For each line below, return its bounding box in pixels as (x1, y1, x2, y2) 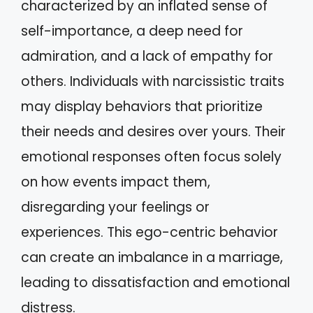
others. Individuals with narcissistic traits (21, 71, 284, 91)
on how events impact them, (21, 172, 210, 191)
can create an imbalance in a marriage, (21, 247, 283, 267)
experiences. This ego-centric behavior (21, 222, 278, 242)
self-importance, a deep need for (21, 21, 243, 41)
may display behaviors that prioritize (21, 96, 263, 116)
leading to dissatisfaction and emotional (21, 272, 290, 292)
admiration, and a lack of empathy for (21, 46, 273, 66)
